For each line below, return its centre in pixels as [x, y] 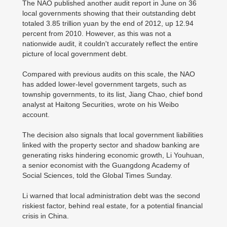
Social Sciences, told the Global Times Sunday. [97, 175]
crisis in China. [46, 216]
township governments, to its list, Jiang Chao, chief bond [112, 94]
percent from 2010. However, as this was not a [97, 33]
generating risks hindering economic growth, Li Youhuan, [113, 155]
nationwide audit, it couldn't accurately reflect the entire [110, 44]
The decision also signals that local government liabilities [113, 135]
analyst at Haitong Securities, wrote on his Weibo [101, 104]
